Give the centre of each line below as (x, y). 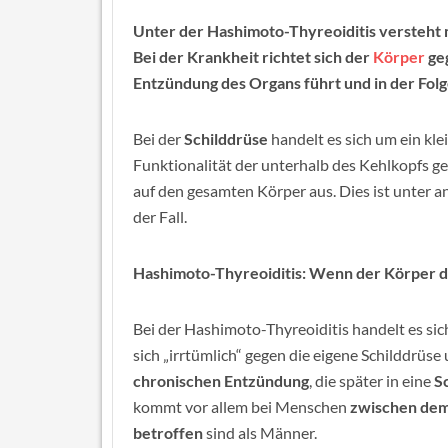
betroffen (168, 432)
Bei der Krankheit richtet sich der (253, 56)
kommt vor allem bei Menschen (241, 406)
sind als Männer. (260, 432)
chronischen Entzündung (221, 380)
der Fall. (160, 216)
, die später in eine (371, 380)
